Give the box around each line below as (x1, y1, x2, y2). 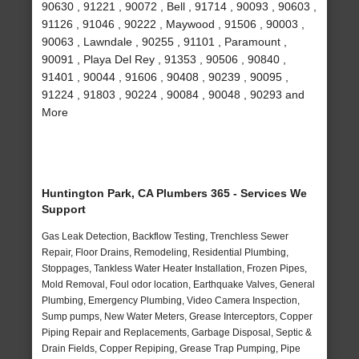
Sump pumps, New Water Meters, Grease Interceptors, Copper (42, 311, 313, 323)
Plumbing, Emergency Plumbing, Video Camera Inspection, (42, 295, 301, 307)
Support (42, 203, 87, 216)
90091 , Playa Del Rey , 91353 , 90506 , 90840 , (42, 53, 287, 67)
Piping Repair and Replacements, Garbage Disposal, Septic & (42, 327, 313, 339)
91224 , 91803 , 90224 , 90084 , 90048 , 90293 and (42, 88, 305, 102)
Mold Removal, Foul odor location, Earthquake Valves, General (42, 279, 316, 291)
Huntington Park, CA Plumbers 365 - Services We (42, 187, 308, 200)
